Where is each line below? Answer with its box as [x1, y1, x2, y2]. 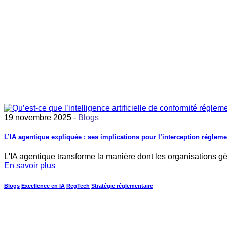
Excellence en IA [21, 183, 65, 190]
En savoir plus [4, 161, 55, 170]
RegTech [66, 183, 90, 190]
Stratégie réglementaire [91, 183, 153, 190]
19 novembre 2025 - [4, 112, 78, 122]
